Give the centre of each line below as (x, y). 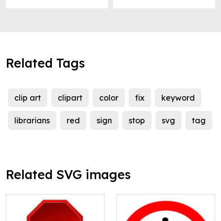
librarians (32, 121)
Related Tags (45, 63)
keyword (178, 98)
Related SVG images (68, 175)
